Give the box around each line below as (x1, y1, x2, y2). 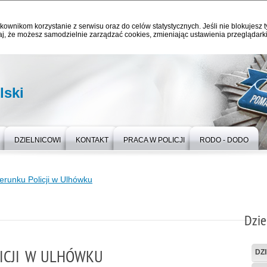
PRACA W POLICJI (123, 136, 185, 144)
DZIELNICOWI (14, 136, 61, 144)
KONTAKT (76, 136, 108, 144)
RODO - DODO (200, 136, 249, 144)
